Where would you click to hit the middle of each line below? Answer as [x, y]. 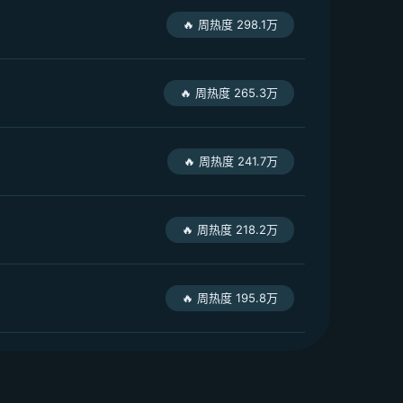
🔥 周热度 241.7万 [231, 161]
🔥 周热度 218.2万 [230, 229]
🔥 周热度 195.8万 [230, 297]
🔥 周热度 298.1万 [231, 24]
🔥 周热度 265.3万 [229, 92]
